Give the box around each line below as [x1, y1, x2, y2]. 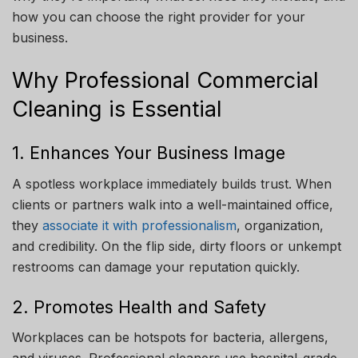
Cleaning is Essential [12, 95, 222, 122]
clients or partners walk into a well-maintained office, [12, 197, 333, 213]
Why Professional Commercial [12, 66, 319, 93]
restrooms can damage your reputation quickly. [12, 259, 300, 276]
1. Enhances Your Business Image [12, 142, 285, 164]
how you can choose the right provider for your [12, 9, 305, 26]
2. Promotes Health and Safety [12, 296, 266, 317]
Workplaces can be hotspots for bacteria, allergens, [12, 329, 328, 346]
